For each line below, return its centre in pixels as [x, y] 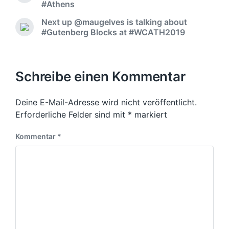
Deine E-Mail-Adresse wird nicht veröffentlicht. [106, 102]
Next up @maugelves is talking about [114, 22]
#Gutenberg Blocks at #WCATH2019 [113, 32]
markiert [150, 114]
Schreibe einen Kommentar [100, 76]
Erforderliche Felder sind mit [72, 114]
